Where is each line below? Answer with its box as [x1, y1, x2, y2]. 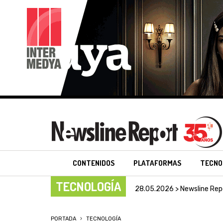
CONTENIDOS [73, 158, 115, 168]
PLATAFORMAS [133, 158, 182, 168]
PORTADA [51, 216, 76, 222]
